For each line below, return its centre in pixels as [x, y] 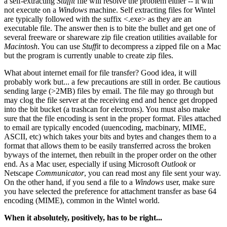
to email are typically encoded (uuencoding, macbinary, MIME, [105, 127]
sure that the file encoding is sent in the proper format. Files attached [112, 118]
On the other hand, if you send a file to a [69, 182]
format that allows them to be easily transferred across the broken [107, 145]
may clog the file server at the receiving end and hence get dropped [111, 100]
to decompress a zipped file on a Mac [161, 46]
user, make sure [189, 182]
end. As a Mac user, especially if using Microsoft [82, 164]
